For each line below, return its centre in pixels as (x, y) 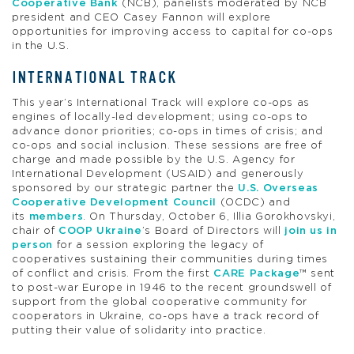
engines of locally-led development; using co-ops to (160, 117)
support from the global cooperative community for (160, 302)
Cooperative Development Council (115, 202)
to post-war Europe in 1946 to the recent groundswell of (172, 288)
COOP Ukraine (100, 231)
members (56, 217)
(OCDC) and (254, 202)
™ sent (318, 273)
